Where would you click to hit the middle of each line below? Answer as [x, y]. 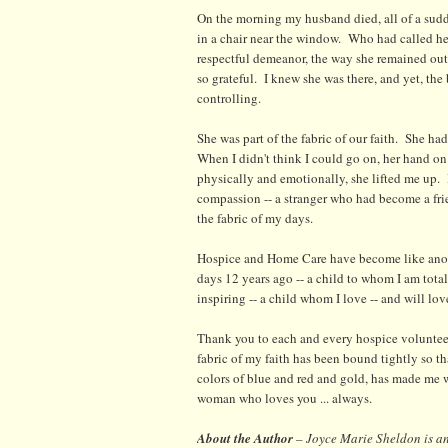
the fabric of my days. [255, 217]
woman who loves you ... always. [284, 397]
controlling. [229, 97]
